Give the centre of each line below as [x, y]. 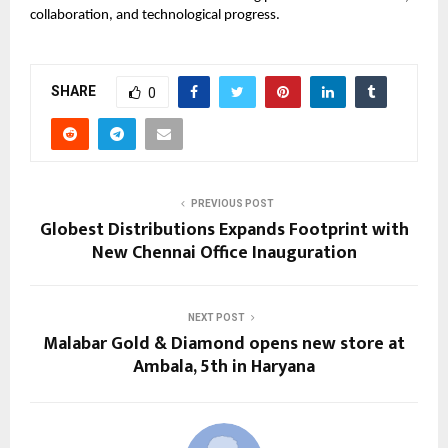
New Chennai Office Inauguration [224, 253]
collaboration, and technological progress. [155, 16]
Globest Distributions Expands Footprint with [224, 230]
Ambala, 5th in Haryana [224, 367]
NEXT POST [216, 318]
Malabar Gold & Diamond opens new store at [224, 344]
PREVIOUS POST [232, 204]
